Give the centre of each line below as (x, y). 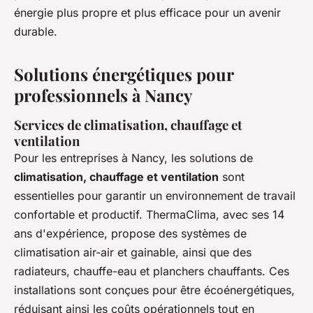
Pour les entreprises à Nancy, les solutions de (133, 158)
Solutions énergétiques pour (124, 74)
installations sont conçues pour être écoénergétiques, (154, 290)
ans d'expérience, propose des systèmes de (130, 234)
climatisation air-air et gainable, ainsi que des (133, 253)
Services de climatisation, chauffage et (128, 125)
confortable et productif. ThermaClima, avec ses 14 (149, 215)
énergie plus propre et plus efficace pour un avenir (147, 13)
